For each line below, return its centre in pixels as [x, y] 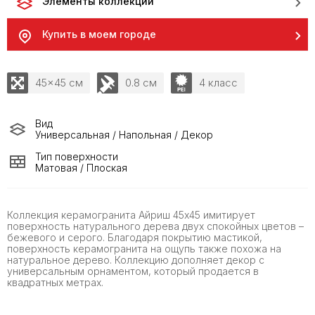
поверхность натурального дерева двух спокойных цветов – [155, 226]
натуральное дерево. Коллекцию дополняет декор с [136, 260]
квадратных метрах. [55, 282]
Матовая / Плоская [81, 168]
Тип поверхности [77, 156]
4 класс [218, 83]
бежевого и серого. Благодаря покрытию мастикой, [135, 237]
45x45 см [59, 83]
